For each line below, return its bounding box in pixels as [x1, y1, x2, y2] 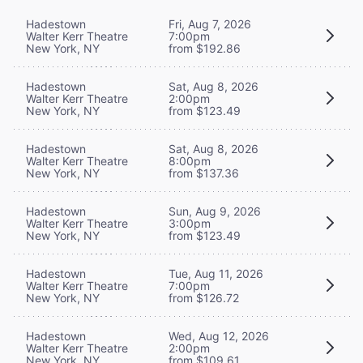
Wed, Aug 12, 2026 [169, 328, 269, 343]
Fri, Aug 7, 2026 [169, 16, 251, 31]
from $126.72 [169, 290, 239, 305]
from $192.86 [169, 41, 241, 55]
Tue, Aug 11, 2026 [169, 266, 263, 280]
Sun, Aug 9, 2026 [169, 203, 261, 218]
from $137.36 [169, 165, 239, 180]
